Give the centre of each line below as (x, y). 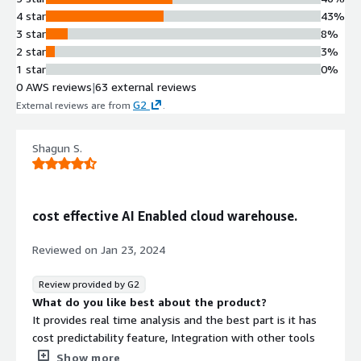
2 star (31, 51)
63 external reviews (146, 86)
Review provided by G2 (89, 284)
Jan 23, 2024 (133, 250)
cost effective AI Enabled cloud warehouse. (165, 216)
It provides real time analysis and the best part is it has (174, 320)
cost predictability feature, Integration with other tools (174, 338)
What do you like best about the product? (149, 302)
